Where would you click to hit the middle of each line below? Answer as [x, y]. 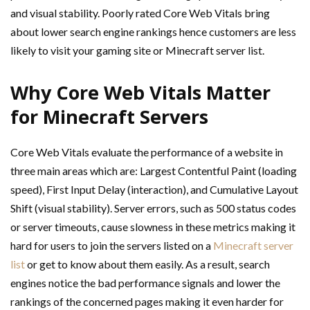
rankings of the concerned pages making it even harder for [147, 301]
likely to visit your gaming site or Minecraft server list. [137, 50]
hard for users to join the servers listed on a [112, 245]
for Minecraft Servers [109, 117]
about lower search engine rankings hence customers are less [153, 31]
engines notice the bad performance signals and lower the [145, 283]
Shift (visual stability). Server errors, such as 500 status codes [153, 208]
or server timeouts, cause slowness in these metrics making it [153, 227]
